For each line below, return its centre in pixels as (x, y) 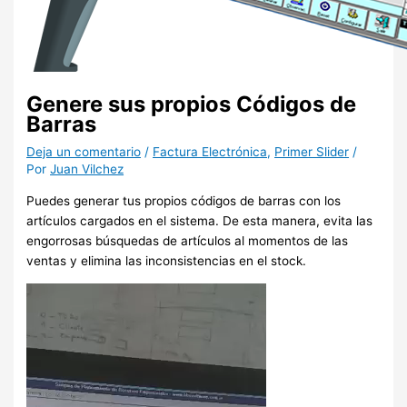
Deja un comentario (84, 152)
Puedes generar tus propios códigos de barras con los (184, 200)
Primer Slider (312, 152)
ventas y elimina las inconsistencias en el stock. (167, 260)
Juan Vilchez (87, 169)
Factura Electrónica (210, 152)
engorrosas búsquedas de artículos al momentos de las (188, 240)
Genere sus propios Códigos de (192, 104)
